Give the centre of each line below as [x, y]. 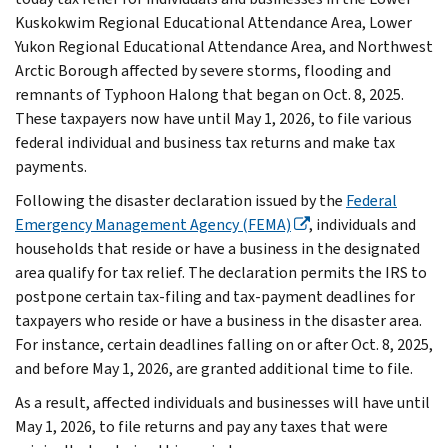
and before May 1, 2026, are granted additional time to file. [214, 368]
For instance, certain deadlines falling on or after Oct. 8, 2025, [224, 344]
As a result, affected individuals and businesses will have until [222, 402]
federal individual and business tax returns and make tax [205, 142]
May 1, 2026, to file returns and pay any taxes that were [201, 426]
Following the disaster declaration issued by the [180, 200]
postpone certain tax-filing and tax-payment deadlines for [215, 296]
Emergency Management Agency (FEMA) [153, 224]
